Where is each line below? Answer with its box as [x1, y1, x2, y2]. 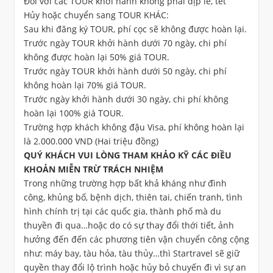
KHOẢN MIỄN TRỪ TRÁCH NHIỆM [24, 163, 163, 175]
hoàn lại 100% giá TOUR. [24, 107, 124, 119]
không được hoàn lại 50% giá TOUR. [24, 51, 169, 63]
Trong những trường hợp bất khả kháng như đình [24, 177, 227, 189]
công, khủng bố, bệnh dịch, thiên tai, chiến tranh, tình [24, 191, 243, 203]
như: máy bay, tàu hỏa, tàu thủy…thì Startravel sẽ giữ [24, 247, 239, 259]
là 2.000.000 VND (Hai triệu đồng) [24, 135, 163, 147]
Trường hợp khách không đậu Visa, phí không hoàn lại [24, 121, 244, 133]
